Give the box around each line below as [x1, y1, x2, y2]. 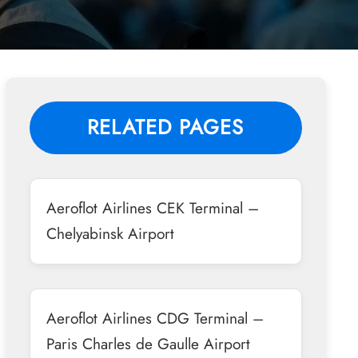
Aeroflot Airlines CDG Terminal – [46, 306, 264, 329]
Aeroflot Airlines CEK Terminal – [46, 196, 259, 219]
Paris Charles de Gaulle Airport [46, 332, 250, 355]
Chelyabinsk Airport [46, 221, 174, 245]
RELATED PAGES [87, 112, 245, 142]
